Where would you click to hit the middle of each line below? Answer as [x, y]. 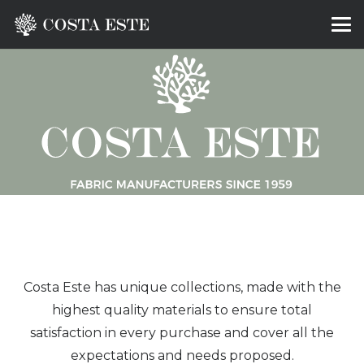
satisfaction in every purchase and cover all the [182, 332]
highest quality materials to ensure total [182, 310]
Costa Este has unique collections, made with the [182, 287]
